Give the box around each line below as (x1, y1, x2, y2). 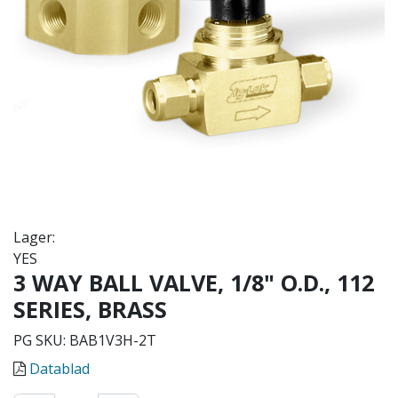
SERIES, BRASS (13, 293, 167, 324)
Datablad (29, 358, 90, 378)
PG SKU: (13, 330, 69, 350)
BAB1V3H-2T (69, 330, 156, 350)
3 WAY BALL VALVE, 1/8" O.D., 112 (13, 267, 374, 298)
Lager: (13, 227, 55, 247)
